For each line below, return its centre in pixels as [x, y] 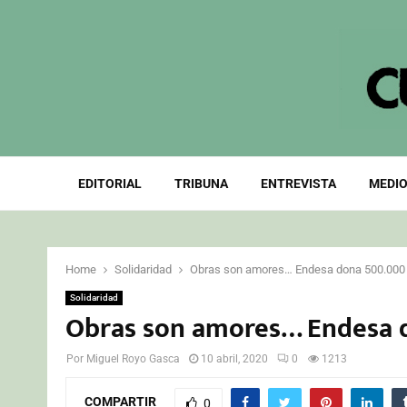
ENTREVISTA [298, 184]
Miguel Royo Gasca [133, 359]
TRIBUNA [201, 184]
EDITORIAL [109, 184]
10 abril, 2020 [234, 359]
